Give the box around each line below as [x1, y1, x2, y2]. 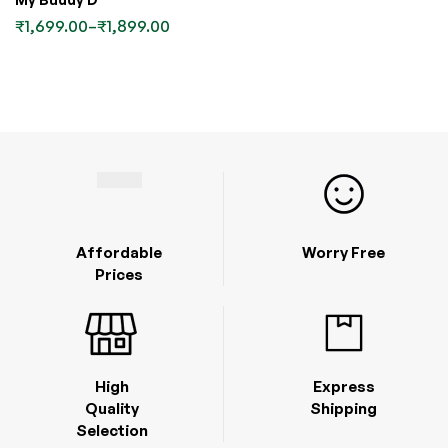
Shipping [310, 398, 377, 418]
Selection [75, 420, 148, 440]
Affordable [76, 242, 162, 262]
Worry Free [302, 242, 385, 262]
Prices [95, 264, 143, 284]
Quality [84, 398, 139, 418]
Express [312, 376, 375, 396]
